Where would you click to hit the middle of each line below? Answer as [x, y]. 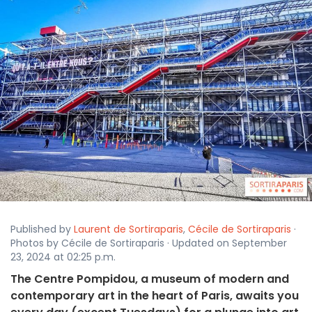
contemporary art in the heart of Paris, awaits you [155, 296]
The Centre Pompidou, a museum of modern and [150, 279]
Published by [42, 229]
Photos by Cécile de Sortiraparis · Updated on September [149, 243]
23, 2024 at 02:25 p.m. [63, 257]
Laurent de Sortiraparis [128, 229]
